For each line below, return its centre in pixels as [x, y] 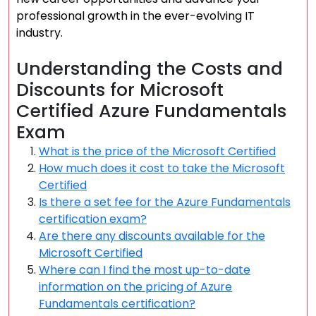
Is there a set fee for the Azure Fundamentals [165, 202]
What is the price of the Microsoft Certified [157, 151]
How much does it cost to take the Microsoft [162, 168]
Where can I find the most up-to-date [145, 270]
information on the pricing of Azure [135, 287]
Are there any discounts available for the [152, 236]
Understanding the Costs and [150, 69]
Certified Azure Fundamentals [151, 111]
